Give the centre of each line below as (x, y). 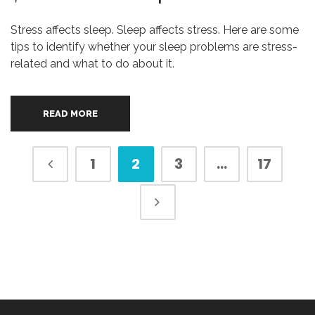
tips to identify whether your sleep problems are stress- (154, 47)
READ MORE (71, 114)
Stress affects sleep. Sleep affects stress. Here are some (155, 30)
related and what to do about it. (92, 64)
